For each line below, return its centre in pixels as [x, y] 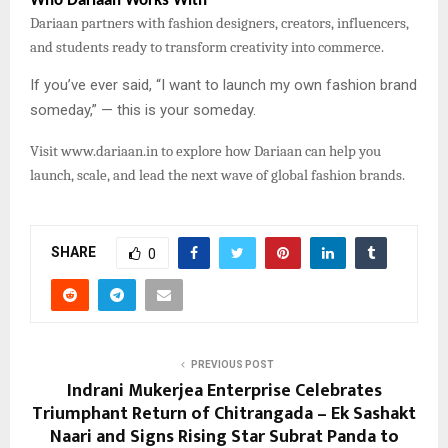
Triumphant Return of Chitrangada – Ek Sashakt [224, 414]
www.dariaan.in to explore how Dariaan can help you [219, 151]
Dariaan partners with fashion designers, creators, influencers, [219, 23]
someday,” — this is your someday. [143, 109]
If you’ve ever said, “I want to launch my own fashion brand [223, 84]
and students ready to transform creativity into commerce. [207, 47]
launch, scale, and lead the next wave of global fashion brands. [217, 175]
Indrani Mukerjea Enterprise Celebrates [224, 391]
